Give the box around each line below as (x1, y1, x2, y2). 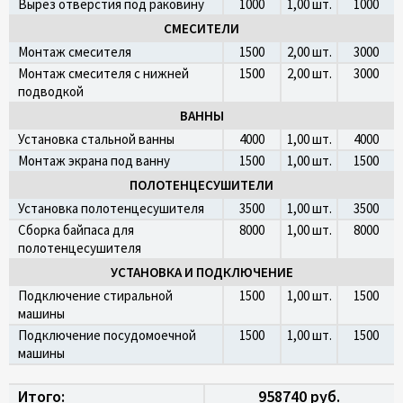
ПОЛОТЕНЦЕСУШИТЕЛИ (130, 176, 273, 193)
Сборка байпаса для (18, 221, 134, 238)
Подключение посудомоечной (18, 327, 196, 344)
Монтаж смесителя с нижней (18, 65, 189, 82)
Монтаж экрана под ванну (18, 152, 170, 169)
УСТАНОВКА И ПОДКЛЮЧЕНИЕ (110, 264, 293, 281)
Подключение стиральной (18, 287, 173, 304)
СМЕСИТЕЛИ (164, 20, 239, 37)
